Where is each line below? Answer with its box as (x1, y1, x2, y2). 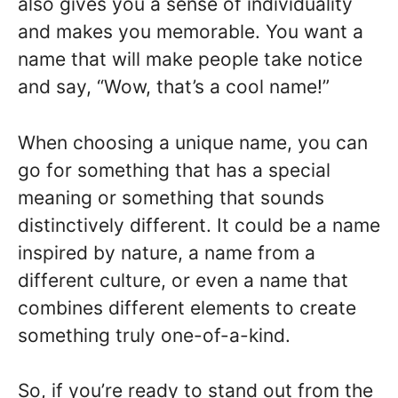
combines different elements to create (18, 296, 356, 319)
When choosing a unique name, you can (18, 131, 368, 154)
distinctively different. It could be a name (18, 213, 380, 236)
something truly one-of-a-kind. (18, 323, 291, 346)
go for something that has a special (18, 158, 330, 181)
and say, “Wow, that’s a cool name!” (18, 76, 330, 98)
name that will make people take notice (18, 48, 362, 70)
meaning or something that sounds (18, 186, 324, 209)
